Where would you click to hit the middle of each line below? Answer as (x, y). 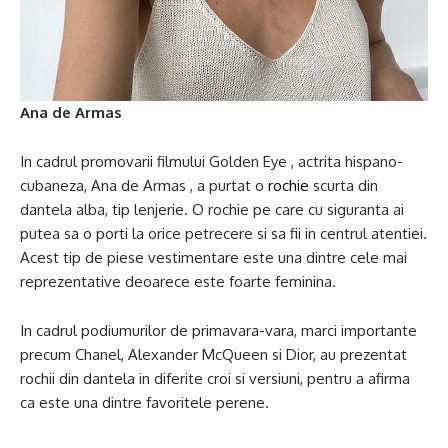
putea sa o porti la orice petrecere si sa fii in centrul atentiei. (223, 233)
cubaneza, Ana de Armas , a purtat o (144, 185)
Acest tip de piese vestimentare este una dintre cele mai (213, 257)
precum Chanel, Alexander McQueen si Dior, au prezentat (213, 354)
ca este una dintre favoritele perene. (144, 402)
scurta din (345, 185)
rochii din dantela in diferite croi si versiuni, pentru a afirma (215, 378)
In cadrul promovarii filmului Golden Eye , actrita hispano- (211, 161)
